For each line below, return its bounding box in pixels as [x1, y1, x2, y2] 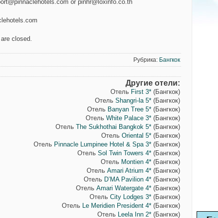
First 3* [130, 88, 151, 95]
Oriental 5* [121, 132, 151, 139]
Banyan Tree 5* [107, 106, 151, 113]
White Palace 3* [106, 114, 151, 122]
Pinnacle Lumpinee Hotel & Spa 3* [54, 141, 151, 148]
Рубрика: [133, 56, 159, 63]
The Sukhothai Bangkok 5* [75, 123, 151, 130]
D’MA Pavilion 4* [104, 176, 151, 183]
